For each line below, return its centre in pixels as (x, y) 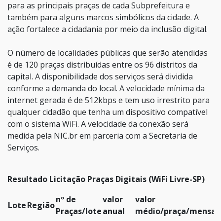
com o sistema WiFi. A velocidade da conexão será (98, 124)
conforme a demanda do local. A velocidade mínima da (106, 88)
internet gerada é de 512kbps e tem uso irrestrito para (109, 100)
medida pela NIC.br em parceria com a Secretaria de (102, 135)
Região (41, 205)
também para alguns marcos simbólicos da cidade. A (103, 17)
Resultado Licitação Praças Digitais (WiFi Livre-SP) (106, 179)
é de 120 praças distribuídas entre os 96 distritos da (102, 64)
